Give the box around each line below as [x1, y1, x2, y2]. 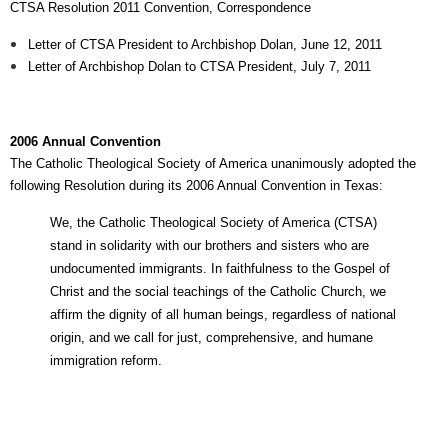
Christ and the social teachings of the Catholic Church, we [50, 284, 386, 299]
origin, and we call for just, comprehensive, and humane [50, 330, 373, 345]
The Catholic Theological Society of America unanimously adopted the [10, 156, 416, 171]
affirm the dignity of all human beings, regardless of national [50, 307, 396, 322]
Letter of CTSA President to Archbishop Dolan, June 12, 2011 [28, 37, 382, 52]
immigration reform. [50, 353, 162, 368]
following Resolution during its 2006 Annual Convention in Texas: [10, 178, 383, 193]
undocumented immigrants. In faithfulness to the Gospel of [50, 261, 390, 276]
